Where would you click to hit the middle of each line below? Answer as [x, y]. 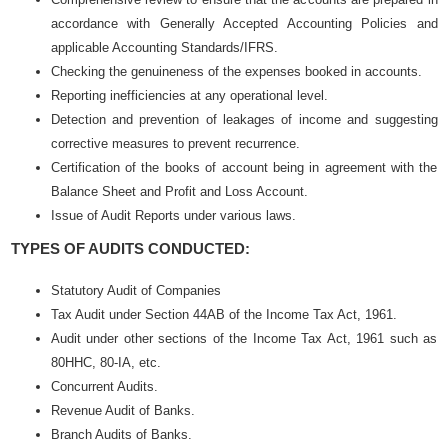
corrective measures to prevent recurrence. [175, 143]
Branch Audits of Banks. [121, 434]
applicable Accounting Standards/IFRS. [164, 47]
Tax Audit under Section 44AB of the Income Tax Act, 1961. [223, 314]
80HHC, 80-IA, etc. [105, 362]
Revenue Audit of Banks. [122, 410]
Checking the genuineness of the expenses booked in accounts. [236, 71]
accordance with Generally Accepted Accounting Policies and [244, 23]
